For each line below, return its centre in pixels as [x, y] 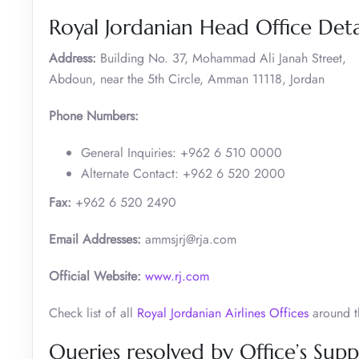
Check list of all [93, 313]
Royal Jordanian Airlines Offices [223, 313]
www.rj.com [177, 276]
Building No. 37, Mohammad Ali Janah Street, [221, 58]
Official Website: [95, 276]
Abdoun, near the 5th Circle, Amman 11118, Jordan [187, 79]
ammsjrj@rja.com [189, 239]
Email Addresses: [95, 239]
